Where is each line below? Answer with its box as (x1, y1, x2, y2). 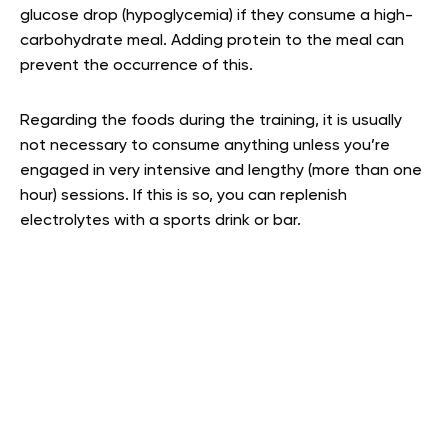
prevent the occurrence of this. (20, 58, 257, 75)
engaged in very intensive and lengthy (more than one (20, 163, 422, 180)
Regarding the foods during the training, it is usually (20, 113, 402, 130)
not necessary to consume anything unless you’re (20, 138, 390, 155)
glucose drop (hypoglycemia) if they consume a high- (20, 8, 413, 25)
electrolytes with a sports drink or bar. (20, 213, 301, 230)
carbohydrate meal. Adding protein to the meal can (20, 33, 404, 50)
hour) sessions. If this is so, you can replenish (20, 188, 347, 205)
